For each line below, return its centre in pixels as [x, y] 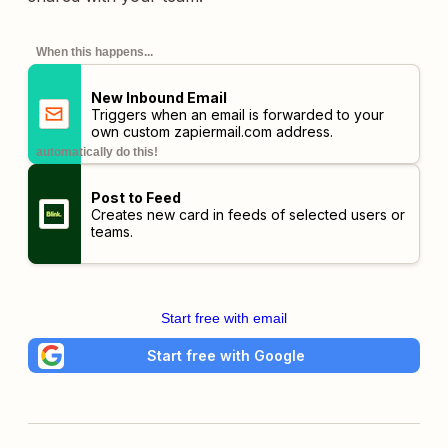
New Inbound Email [158, 97]
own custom [132, 131]
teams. [111, 231]
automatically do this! [97, 152]
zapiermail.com [222, 131]
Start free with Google [226, 355]
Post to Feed [135, 197]
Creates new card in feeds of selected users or [247, 214]
